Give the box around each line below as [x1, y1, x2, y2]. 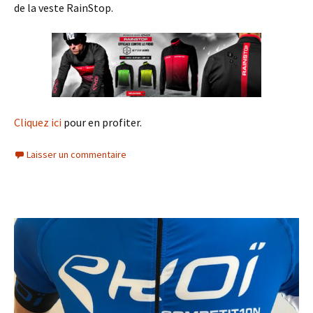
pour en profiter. [61, 115, 142, 130]
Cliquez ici [14, 115, 61, 130]
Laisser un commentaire [27, 148, 126, 161]
